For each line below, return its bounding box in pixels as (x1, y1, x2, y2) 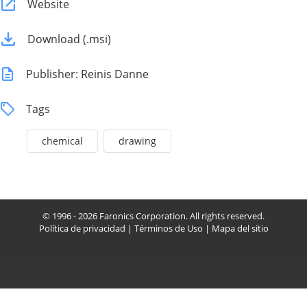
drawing (119, 134, 156, 147)
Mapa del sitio (211, 222, 269, 234)
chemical (42, 134, 83, 147)
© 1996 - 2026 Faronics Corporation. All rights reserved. (42, 210, 265, 222)
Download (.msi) (27, 32, 111, 47)
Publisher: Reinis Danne (26, 66, 149, 82)
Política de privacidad (38, 222, 125, 234)
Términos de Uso (134, 222, 203, 234)
